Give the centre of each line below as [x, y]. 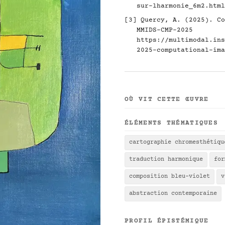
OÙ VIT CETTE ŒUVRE [167, 99]
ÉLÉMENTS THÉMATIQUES [171, 123]
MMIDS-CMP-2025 [165, 30]
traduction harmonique [166, 159]
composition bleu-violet [170, 177]
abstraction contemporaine [173, 194]
